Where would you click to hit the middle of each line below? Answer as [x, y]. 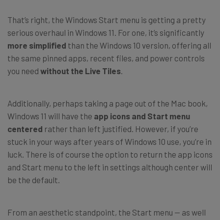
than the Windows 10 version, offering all [139, 45]
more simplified [37, 45]
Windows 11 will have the [51, 116]
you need [24, 70]
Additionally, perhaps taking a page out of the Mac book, [108, 103]
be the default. [34, 179]
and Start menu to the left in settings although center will [110, 167]
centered [25, 128]
